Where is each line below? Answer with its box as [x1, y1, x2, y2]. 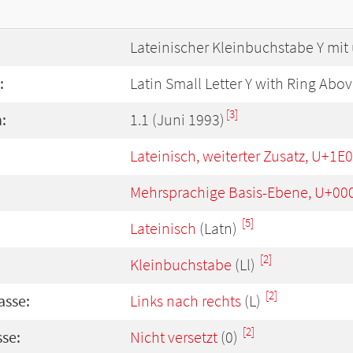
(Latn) [196, 218, 240, 239]
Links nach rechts [130, 291, 241, 311]
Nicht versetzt [130, 327, 217, 347]
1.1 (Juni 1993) [130, 110, 225, 130]
